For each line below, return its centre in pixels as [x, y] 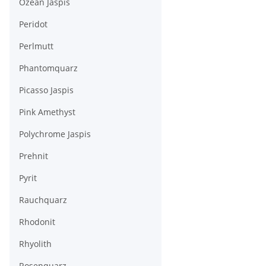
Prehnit [34, 156]
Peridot [33, 24]
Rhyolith [35, 244]
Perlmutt [36, 46]
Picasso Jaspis [46, 90]
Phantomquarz [48, 68]
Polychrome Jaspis [55, 134]
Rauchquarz [43, 200]
